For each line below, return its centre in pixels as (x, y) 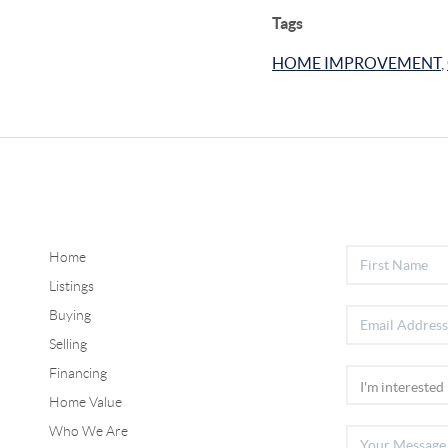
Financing (77, 373)
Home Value (85, 402)
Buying (69, 315)
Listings (71, 286)
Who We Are (88, 431)
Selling (67, 344)
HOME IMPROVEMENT (356, 62)
